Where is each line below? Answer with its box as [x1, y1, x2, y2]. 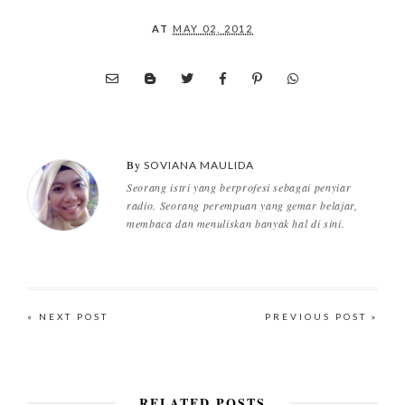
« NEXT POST [27, 310, 108, 322]
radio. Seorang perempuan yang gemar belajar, [127, 197, 358, 212]
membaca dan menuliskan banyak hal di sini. [127, 215, 345, 231]
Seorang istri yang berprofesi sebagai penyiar [127, 179, 352, 194]
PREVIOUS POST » [265, 310, 378, 322]
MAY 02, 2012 [173, 23, 253, 34]
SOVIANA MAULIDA [144, 158, 254, 172]
